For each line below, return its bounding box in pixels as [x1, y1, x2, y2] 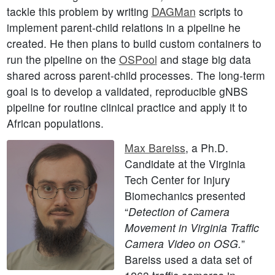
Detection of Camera [128, 204, 230, 220]
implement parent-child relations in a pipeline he [6, 20, 241, 36]
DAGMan [151, 4, 196, 20]
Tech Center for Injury [125, 172, 230, 188]
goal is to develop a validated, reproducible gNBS [6, 83, 248, 99]
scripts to [195, 4, 243, 20]
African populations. [6, 115, 104, 131]
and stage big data [157, 52, 251, 68]
